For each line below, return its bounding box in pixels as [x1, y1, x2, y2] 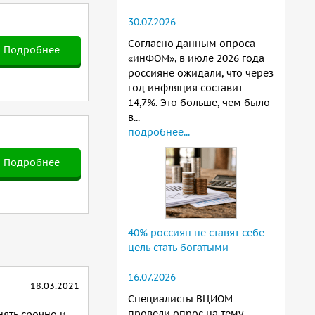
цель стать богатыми [128, 241, 229, 254]
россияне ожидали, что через [128, 67, 274, 79]
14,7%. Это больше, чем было [128, 96, 270, 109]
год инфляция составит [128, 82, 243, 94]
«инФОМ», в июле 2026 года [128, 52, 264, 65]
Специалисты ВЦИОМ [128, 292, 233, 305]
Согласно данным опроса [128, 37, 255, 50]
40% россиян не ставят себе [128, 226, 264, 239]
